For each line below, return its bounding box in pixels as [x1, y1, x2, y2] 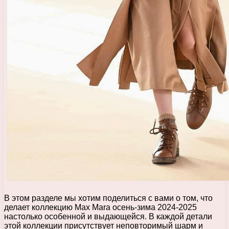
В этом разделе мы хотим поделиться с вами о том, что [4, 194, 213, 203]
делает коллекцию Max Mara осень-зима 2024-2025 [4, 203, 197, 212]
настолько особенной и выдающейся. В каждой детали [4, 212, 212, 221]
